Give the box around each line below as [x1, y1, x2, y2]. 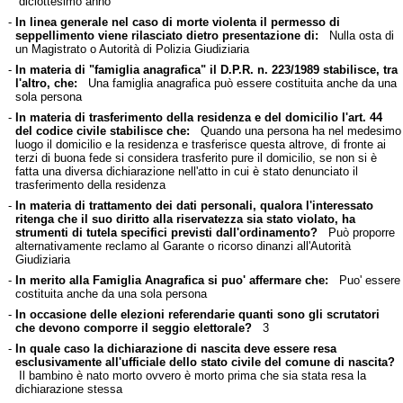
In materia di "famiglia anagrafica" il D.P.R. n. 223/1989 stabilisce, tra [14, 62, 398, 76]
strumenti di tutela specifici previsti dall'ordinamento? [14, 225, 318, 239]
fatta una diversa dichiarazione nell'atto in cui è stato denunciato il [14, 164, 358, 178]
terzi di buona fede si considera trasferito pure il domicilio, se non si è [14, 150, 377, 165]
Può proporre [317, 225, 395, 239]
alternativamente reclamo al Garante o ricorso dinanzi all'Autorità [14, 238, 351, 253]
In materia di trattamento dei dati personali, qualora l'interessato [14, 198, 373, 212]
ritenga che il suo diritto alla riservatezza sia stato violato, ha [14, 211, 355, 226]
